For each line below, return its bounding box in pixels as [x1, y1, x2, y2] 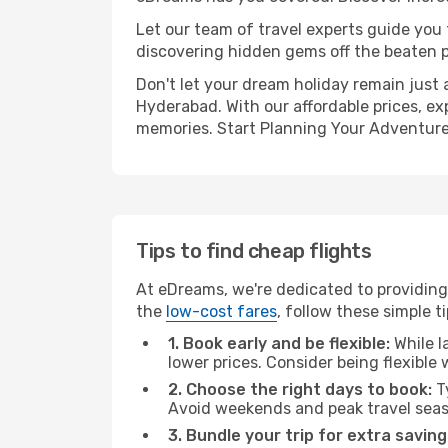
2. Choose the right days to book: [168, 380, 432, 399]
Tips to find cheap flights [136, 239, 372, 263]
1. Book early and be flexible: [168, 334, 390, 353]
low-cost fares [166, 302, 277, 321]
